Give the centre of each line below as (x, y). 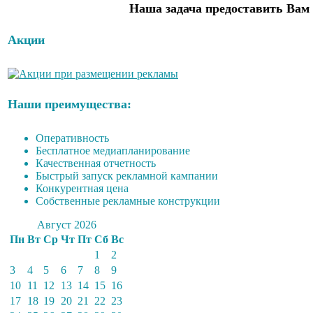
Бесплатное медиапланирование (113, 150)
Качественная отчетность (96, 163)
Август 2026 (67, 224)
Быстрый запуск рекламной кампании (127, 175)
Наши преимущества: (70, 104)
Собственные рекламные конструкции (128, 201)
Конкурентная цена (82, 188)
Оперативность (72, 138)
